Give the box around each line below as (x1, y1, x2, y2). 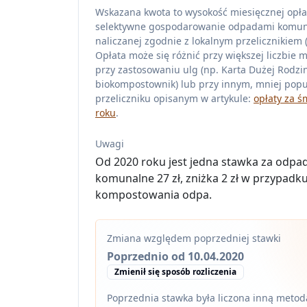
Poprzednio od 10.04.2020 (107, 249, 244, 264)
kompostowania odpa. (95, 187, 212, 202)
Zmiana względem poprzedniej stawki (107, 232, 281, 245)
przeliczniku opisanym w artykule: (95, 92, 254, 105)
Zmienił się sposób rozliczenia (114, 266, 236, 278)
